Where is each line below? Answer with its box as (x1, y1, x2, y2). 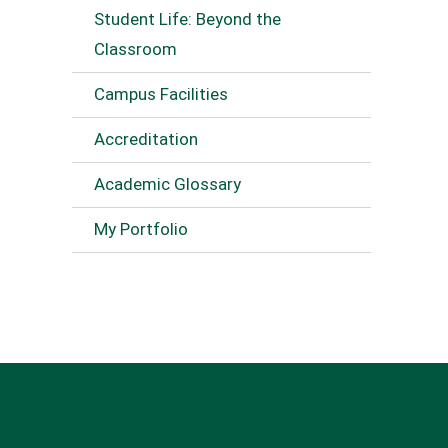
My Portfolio (94, 219, 188, 239)
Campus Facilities (94, 84, 228, 104)
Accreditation (94, 129, 198, 149)
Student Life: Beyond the (94, 9, 281, 29)
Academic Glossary (94, 174, 241, 194)
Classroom (94, 39, 177, 59)
